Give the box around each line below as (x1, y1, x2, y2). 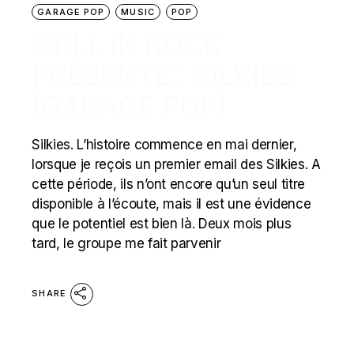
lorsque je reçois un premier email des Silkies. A (32, 156, 321, 172)
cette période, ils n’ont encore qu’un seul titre (32, 176, 305, 192)
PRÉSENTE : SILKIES (32, 59, 293, 92)
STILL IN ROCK (32, 28, 223, 61)
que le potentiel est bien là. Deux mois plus (32, 216, 292, 232)
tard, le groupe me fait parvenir (32, 235, 221, 251)
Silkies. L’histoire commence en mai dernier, (32, 137, 297, 153)
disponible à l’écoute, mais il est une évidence (32, 196, 311, 212)
